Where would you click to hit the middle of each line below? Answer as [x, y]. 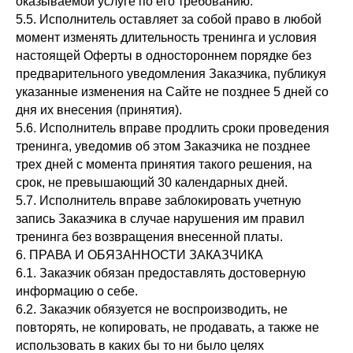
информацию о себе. [77, 291]
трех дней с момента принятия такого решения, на [164, 164]
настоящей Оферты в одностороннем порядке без [163, 56]
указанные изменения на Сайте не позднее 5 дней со [172, 92]
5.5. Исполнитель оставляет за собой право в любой [169, 19]
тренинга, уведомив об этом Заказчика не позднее [163, 146]
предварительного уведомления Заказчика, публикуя [171, 74]
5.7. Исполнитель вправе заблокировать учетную [158, 201]
